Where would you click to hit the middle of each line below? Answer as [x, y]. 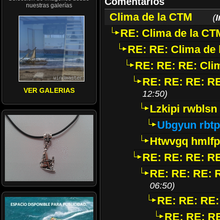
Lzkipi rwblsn [183, 109]
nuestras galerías [49, 5]
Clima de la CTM [151, 17]
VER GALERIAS [49, 90]
